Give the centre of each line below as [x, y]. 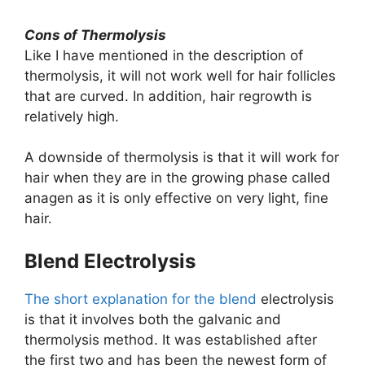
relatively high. [72, 116]
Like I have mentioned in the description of [164, 55]
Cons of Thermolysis [95, 35]
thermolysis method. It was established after [171, 339]
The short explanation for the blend [141, 299]
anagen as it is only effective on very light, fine [176, 198]
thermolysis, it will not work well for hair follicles [180, 75]
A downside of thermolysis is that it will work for [182, 158]
